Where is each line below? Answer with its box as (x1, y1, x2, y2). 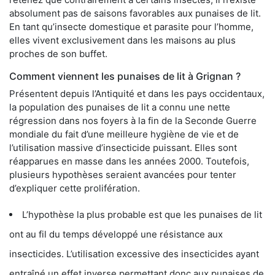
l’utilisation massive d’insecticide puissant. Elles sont (9, 141, 237, 153)
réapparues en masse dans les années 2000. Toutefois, (9, 155, 249, 167)
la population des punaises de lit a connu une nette (9, 101, 230, 113)
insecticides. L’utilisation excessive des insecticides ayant (9, 247, 259, 260)
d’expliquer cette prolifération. (9, 182, 140, 194)
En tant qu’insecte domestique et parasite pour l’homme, (9, 20, 254, 33)
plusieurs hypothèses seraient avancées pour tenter (9, 168, 236, 180)
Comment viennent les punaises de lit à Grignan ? (9, 69, 241, 82)
